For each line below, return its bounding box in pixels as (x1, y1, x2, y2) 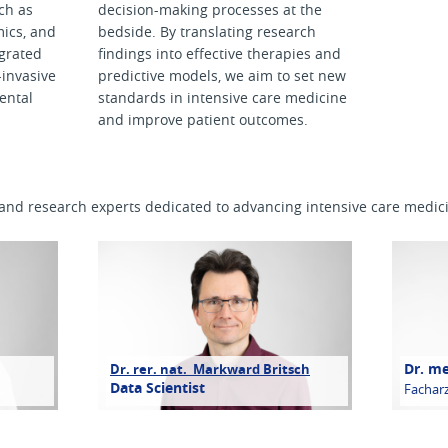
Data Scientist (110, 378, 209, 398)
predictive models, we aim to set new (98, 66, 346, 85)
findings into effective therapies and (98, 44, 341, 63)
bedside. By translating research (98, 22, 316, 41)
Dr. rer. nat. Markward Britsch (110, 360, 310, 378)
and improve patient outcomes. (98, 110, 308, 129)
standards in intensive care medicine (98, 88, 347, 107)
